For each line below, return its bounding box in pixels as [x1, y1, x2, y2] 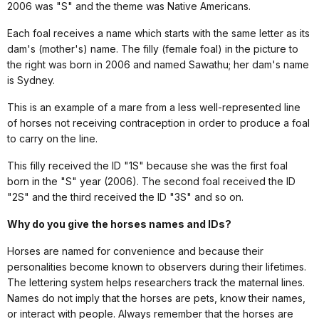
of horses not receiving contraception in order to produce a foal [7, 117, 310, 130]
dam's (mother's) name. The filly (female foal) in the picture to [7, 43, 298, 56]
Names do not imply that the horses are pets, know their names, [7, 292, 305, 305]
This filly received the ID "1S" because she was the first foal [7, 159, 288, 172]
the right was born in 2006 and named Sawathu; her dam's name [7, 58, 309, 71]
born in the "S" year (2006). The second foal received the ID [7, 175, 296, 188]
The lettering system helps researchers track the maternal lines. [7, 276, 305, 289]
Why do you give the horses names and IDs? [7, 218, 231, 231]
